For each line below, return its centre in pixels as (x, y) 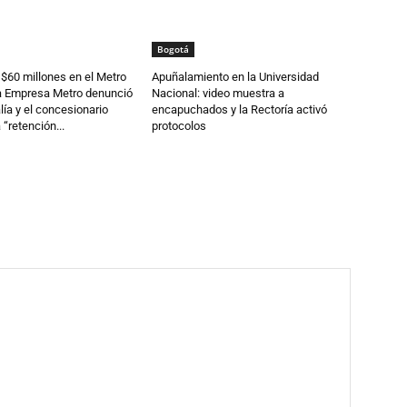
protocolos (179, 125)
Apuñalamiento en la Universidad (236, 76)
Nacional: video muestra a (218, 93)
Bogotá (174, 49)
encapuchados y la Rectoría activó (240, 109)
